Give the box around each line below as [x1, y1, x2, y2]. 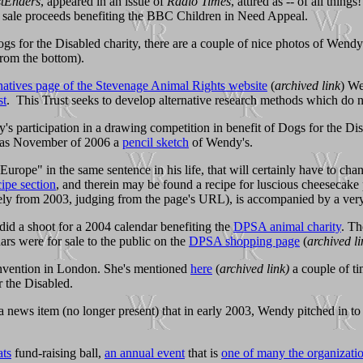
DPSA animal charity [233, 219, 341, 233]
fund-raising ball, [11, 345, 105, 360]
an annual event [105, 345, 185, 360]
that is [185, 345, 221, 360]
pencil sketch [122, 135, 189, 149]
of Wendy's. [189, 135, 253, 149]
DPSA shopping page [189, 233, 300, 248]
